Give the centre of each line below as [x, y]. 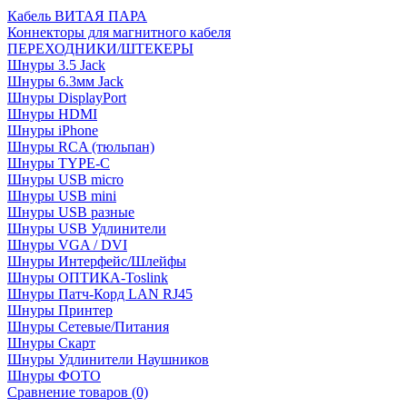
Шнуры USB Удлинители [87, 228]
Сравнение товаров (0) [78, 392]
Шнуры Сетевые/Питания [88, 326]
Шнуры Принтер [60, 310]
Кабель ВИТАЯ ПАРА [77, 15]
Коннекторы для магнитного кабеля [119, 32]
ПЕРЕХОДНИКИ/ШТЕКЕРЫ [100, 48]
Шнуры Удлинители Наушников [108, 359]
